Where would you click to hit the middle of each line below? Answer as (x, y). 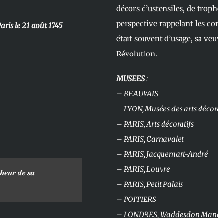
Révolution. (137, 54)
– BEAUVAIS (137, 94)
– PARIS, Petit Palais (150, 184)
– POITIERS (136, 200)
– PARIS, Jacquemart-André (163, 154)
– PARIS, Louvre (143, 169)
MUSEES (130, 79)
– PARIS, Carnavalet (150, 139)
